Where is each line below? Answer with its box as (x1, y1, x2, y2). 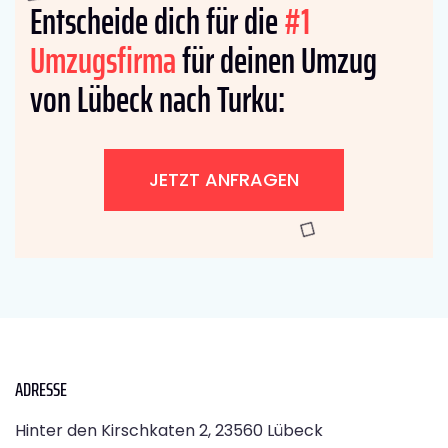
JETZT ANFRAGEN (149, 167, 299, 193)
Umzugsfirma (30, 32, 176, 90)
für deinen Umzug (176, 32, 377, 90)
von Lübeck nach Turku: (30, 71, 285, 129)
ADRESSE (15, 373, 67, 406)
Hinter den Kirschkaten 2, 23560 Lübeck (15, 419, 323, 443)
